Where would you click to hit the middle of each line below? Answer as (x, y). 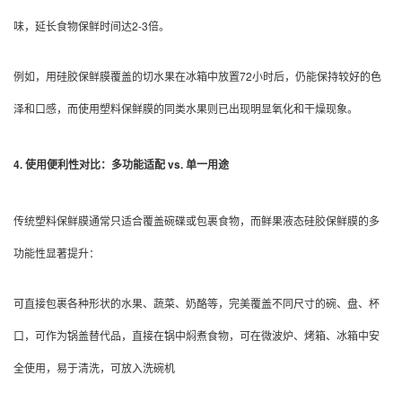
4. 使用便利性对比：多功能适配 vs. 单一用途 (121, 165)
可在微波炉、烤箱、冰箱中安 (310, 335)
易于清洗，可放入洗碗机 (116, 367)
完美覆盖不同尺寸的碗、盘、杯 (304, 302)
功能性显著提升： (57, 252)
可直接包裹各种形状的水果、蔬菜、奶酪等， (121, 302)
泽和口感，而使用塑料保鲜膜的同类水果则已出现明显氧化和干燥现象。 (186, 108)
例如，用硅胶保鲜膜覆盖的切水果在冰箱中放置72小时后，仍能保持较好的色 (197, 75)
